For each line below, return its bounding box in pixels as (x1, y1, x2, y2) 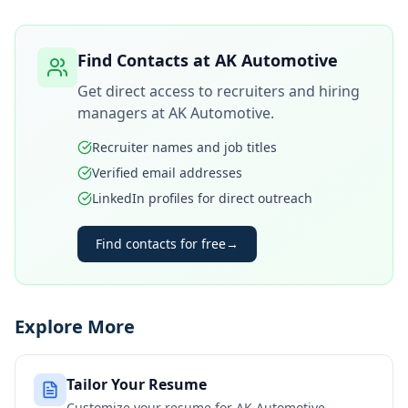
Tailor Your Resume (66, 374, 207, 394)
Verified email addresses (92, 164, 242, 181)
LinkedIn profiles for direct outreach (92, 189, 312, 207)
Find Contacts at (77, 49, 215, 71)
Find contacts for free (96, 235, 226, 252)
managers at (77, 103, 168, 123)
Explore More (15, 314, 135, 339)
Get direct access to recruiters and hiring (77, 81, 360, 101)
